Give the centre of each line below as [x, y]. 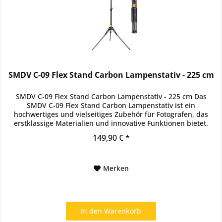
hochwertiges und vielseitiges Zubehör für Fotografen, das [111, 114]
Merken [116, 168]
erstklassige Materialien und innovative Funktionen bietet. [111, 123]
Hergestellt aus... [111, 132]
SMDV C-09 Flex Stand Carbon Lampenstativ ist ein [111, 106]
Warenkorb [123, 211]
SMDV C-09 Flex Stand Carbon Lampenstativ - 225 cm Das [111, 97]
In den [92, 211]
